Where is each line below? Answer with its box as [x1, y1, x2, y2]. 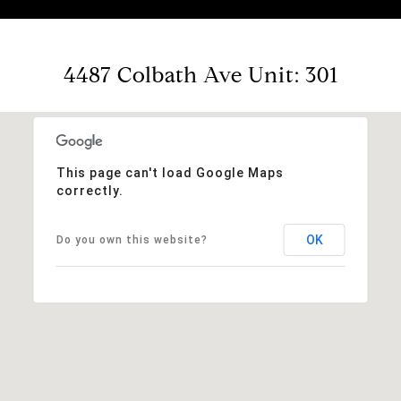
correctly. [55, 183, 124, 198]
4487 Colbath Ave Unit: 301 [63, 61, 338, 89]
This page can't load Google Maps [55, 165, 284, 180]
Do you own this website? [55, 233, 208, 246]
